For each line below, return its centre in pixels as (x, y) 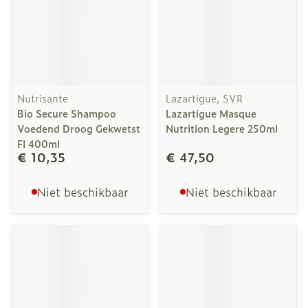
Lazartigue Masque (211, 113)
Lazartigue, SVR (204, 98)
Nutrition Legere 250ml (222, 128)
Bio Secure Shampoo (67, 113)
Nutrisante (43, 98)
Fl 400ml (38, 143)
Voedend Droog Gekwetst (79, 128)
